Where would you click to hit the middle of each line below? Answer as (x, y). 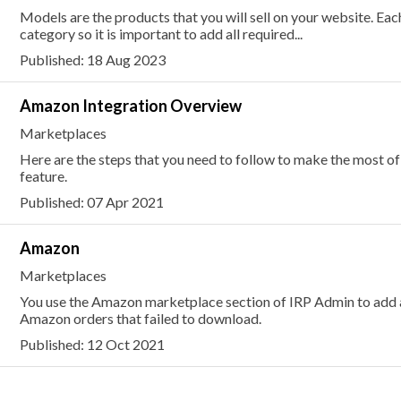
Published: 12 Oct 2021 (92, 344)
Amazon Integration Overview (130, 106)
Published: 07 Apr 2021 (91, 202)
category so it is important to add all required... (161, 34)
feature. (43, 176)
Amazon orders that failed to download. (140, 318)
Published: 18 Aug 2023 (92, 60)
